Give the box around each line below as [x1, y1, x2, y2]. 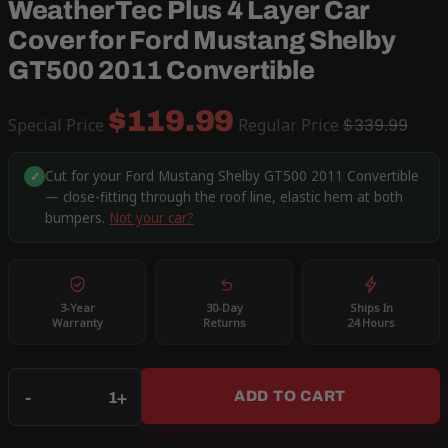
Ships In [349, 300, 393, 316]
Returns [202, 315, 246, 331]
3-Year [59, 300, 95, 316]
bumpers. [45, 209, 109, 228]
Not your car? [109, 209, 194, 228]
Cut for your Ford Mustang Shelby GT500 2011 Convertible [45, 167, 419, 186]
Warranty [51, 315, 103, 331]
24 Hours [347, 315, 395, 331]
